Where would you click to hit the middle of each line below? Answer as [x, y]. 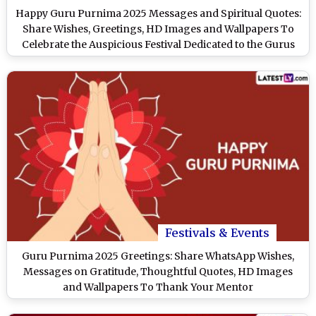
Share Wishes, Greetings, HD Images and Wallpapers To [158, 29]
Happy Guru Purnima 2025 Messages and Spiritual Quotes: [158, 14]
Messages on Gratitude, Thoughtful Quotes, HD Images [158, 272]
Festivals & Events [217, 233]
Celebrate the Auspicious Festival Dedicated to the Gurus [158, 45]
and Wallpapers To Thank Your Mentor [158, 287]
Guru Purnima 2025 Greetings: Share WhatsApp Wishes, [158, 256]
